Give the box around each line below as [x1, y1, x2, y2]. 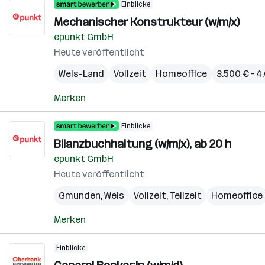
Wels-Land [59, 68, 104, 79]
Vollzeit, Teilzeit [134, 190, 202, 201]
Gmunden [59, 190, 101, 201]
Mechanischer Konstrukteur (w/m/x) [54, 15, 240, 29]
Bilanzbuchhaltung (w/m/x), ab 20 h [54, 137, 231, 151]
